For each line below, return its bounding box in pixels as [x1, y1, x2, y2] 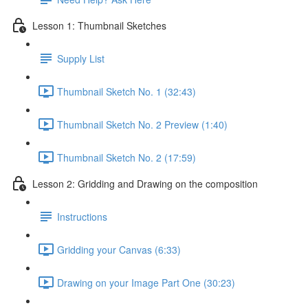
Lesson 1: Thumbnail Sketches [32, 18, 166, 32]
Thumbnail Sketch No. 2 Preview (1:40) [57, 117, 228, 131]
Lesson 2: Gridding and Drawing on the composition [32, 176, 258, 190]
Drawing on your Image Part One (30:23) [57, 275, 235, 289]
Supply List [57, 51, 104, 65]
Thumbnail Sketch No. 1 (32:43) [57, 84, 196, 98]
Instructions [57, 209, 107, 223]
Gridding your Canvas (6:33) [57, 242, 181, 256]
